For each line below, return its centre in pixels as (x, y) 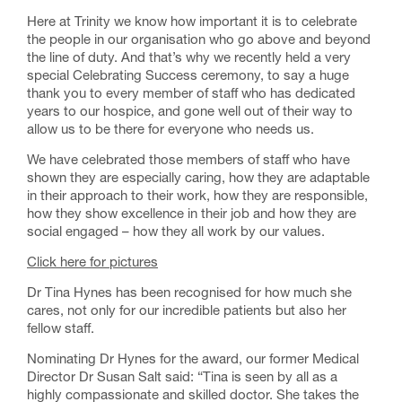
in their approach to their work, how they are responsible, (197, 197)
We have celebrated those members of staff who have (188, 161)
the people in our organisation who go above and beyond (199, 41)
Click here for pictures (92, 263)
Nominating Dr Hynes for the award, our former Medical (193, 360)
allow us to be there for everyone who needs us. (170, 131)
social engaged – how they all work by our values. (176, 233)
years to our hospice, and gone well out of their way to (190, 113)
